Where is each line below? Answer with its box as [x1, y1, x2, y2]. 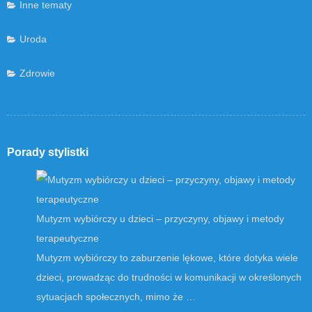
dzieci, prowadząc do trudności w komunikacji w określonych [36, 271, 302, 283]
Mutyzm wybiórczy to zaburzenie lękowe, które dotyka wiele [36, 251, 298, 263]
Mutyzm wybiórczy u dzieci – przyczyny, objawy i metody [36, 212, 284, 224]
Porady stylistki [7, 146, 88, 158]
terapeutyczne [36, 232, 99, 244]
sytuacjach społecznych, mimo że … [36, 290, 196, 302]
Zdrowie [19, 67, 55, 79]
